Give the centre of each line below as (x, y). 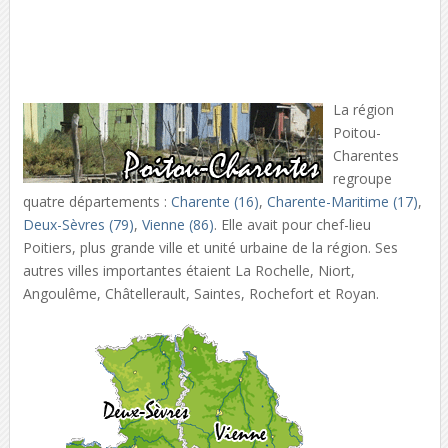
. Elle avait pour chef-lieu (292, 224)
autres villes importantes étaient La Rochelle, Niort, (188, 270)
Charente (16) (214, 201)
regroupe (362, 178)
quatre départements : (96, 201)
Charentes (365, 155)
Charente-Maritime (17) (342, 201)
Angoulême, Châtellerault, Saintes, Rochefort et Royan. (204, 293)
